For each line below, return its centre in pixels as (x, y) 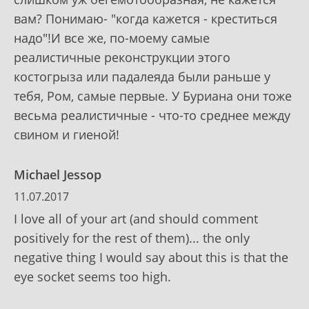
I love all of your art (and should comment (136, 218)
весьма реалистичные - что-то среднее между (152, 115)
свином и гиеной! (67, 134)
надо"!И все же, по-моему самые (112, 38)
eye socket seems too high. (92, 276)
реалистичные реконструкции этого (122, 57)
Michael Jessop (58, 174)
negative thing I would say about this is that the (151, 257)
